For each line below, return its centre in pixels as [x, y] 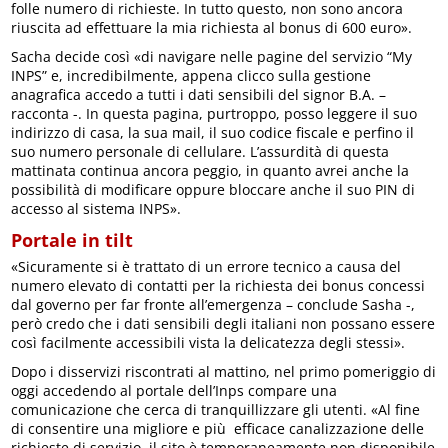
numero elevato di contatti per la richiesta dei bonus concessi [218, 285]
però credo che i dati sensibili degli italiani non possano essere [223, 323]
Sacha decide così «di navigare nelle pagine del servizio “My [212, 56]
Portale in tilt [72, 239]
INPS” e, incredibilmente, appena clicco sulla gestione [191, 75]
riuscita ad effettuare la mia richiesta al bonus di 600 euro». [212, 27]
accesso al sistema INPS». [96, 208]
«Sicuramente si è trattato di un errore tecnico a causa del [206, 266]
